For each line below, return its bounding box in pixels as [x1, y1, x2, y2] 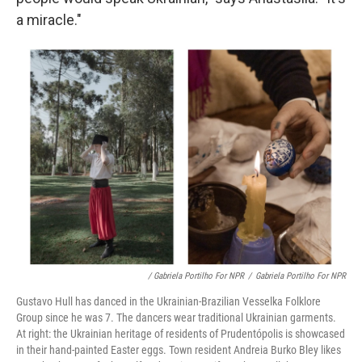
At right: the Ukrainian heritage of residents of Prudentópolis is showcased [16, 327, 345, 341]
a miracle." [16, 11, 82, 29]
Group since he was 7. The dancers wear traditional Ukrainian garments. [16, 311, 336, 325]
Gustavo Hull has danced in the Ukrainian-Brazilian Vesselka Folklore [16, 295, 321, 309]
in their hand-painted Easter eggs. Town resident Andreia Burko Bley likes [16, 343, 341, 357]
